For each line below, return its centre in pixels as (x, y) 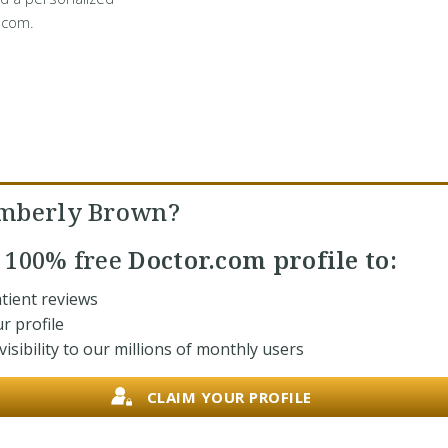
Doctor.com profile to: (259, 259)
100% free (64, 259)
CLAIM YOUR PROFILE (229, 396)
